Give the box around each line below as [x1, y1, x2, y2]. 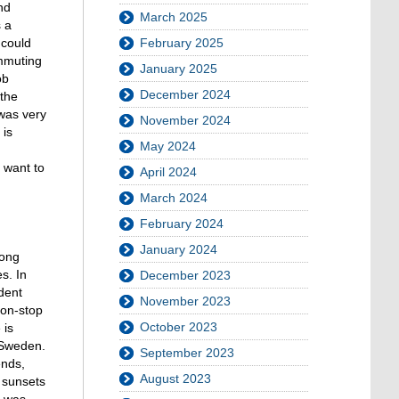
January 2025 [140, 61, 217, 76]
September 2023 [140, 346, 234, 360]
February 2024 [140, 216, 224, 231]
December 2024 [140, 87, 231, 102]
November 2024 [140, 113, 231, 127]
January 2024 [140, 242, 217, 256]
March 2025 [140, 10, 208, 24]
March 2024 [140, 191, 208, 205]
